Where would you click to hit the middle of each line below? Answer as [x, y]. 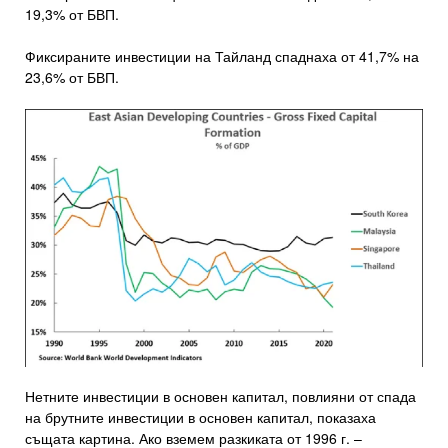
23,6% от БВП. [72, 77]
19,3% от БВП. [72, 14]
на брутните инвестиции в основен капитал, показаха [200, 416]
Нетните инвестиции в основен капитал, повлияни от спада [220, 395]
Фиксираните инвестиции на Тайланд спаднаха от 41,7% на [222, 56]
